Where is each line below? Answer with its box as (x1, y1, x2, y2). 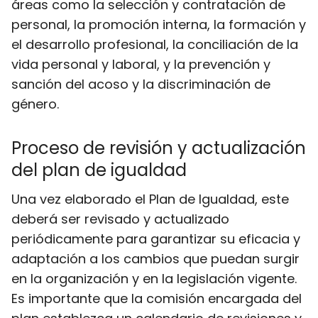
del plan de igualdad (11, 158, 187, 182)
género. (11, 95, 59, 113)
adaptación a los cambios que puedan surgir (11, 250, 300, 268)
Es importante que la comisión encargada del (11, 290, 302, 307)
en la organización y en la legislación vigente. (11, 270, 297, 287)
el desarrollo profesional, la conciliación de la (11, 35, 298, 53)
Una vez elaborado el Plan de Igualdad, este (11, 190, 289, 208)
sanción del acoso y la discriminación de (11, 75, 270, 93)
